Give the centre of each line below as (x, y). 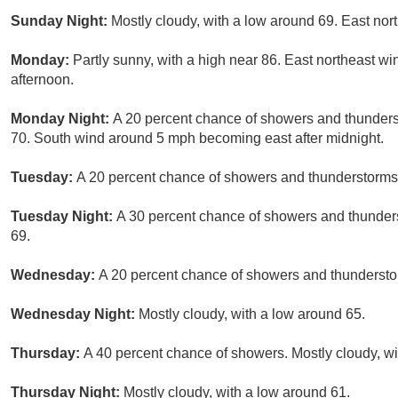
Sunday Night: (61, 21)
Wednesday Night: (75, 314)
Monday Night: (62, 119)
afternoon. (42, 80)
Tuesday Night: (64, 217)
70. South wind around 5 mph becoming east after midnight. (197, 139)
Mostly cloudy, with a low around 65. (252, 314)
